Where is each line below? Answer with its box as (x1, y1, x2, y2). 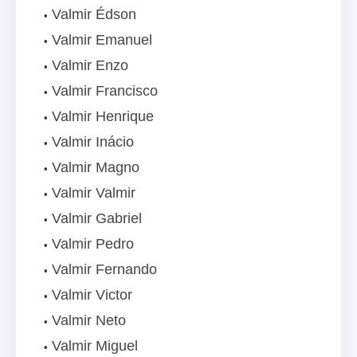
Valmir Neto (52, 312, 126, 329)
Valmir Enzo (52, 57, 128, 74)
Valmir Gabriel (52, 210, 142, 227)
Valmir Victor (52, 287, 132, 304)
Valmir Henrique (52, 108, 154, 125)
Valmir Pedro (52, 236, 134, 253)
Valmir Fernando (52, 261, 157, 278)
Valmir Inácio (52, 134, 134, 151)
